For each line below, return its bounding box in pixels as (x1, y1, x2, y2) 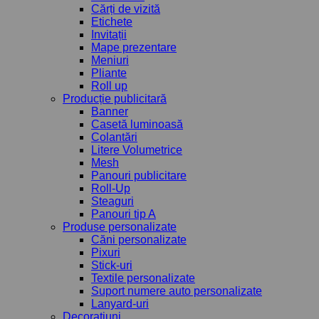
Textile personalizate (91, 271, 195, 284)
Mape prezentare (91, 41, 177, 53)
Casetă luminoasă (91, 117, 183, 130)
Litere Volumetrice (91, 143, 182, 156)
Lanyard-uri (91, 297, 149, 310)
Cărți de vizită (91, 2, 160, 15)
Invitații (91, 28, 127, 41)
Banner (91, 105, 128, 117)
